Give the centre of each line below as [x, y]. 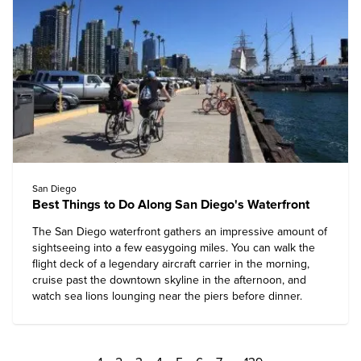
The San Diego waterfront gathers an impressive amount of [180, 232]
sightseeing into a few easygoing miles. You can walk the [174, 248]
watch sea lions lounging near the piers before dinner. [167, 296]
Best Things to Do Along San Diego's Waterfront [171, 205]
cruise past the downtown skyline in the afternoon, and [169, 280]
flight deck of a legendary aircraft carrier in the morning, [171, 264]
